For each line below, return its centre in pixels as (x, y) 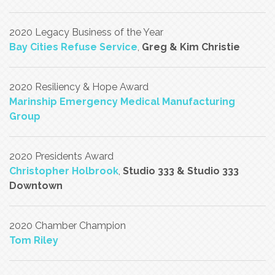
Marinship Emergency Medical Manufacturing (122, 102)
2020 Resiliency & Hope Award (79, 87)
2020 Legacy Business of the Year (86, 32)
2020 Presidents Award (61, 156)
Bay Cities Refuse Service (73, 47)
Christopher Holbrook (64, 171)
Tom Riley (34, 240)
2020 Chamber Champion (68, 226)
